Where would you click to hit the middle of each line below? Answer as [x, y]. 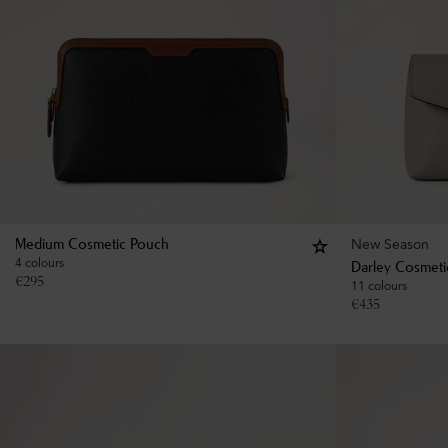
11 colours [379, 285]
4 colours [39, 262]
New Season [390, 244]
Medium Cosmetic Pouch [92, 244]
